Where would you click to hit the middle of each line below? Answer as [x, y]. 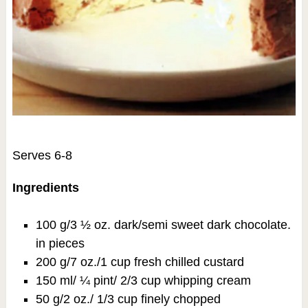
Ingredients [45, 188]
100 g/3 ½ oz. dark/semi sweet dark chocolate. [163, 225]
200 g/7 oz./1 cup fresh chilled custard [140, 262]
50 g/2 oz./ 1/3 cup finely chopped [128, 299]
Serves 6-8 [42, 156]
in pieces [60, 244]
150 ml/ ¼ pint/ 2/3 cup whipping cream [143, 281]
